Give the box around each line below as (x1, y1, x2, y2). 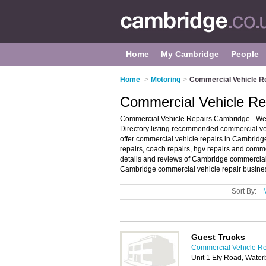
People (231, 49, 259, 59)
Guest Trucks (191, 232, 245, 242)
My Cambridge (161, 49, 219, 59)
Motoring (151, 75, 180, 84)
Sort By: (232, 187, 256, 195)
